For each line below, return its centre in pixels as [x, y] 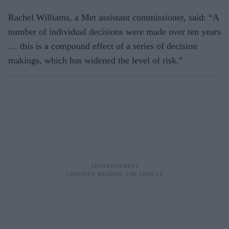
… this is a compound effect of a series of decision [103, 46]
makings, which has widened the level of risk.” [96, 60]
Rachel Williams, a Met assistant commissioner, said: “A [113, 17]
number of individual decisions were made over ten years [114, 31]
